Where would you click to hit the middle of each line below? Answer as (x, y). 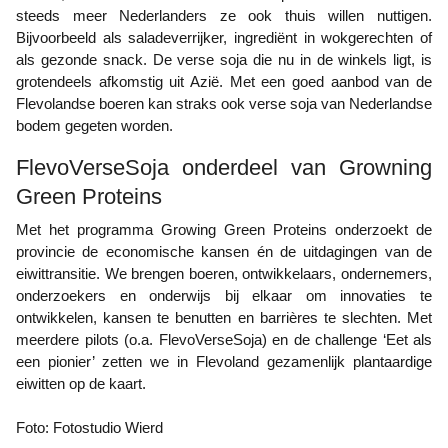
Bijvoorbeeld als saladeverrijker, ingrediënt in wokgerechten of (224, 37)
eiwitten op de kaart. (81, 383)
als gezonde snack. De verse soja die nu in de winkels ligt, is (224, 59)
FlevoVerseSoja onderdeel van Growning (224, 167)
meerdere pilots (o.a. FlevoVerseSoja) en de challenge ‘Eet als (224, 339)
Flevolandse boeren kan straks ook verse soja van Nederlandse (224, 103)
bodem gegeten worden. (94, 125)
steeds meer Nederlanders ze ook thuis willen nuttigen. (224, 15)
